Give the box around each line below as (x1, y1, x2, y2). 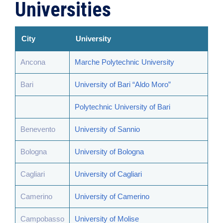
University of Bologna (75, 147, 144, 156)
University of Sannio (75, 125, 140, 133)
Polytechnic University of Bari (75, 103, 170, 111)
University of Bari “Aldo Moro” (75, 80, 171, 89)
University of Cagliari (75, 170, 142, 178)
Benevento (20, 125, 55, 133)
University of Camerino (75, 192, 149, 201)
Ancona (20, 58, 45, 66)
